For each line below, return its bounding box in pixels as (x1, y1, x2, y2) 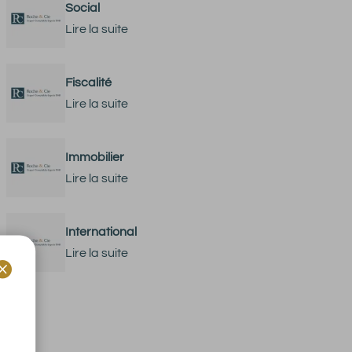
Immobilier (64, 150, 124, 163)
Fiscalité (64, 75, 112, 89)
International (64, 225, 137, 238)
